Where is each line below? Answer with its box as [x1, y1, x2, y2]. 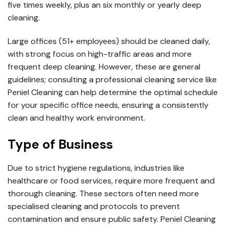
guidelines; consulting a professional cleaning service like [8, 74, 217, 85]
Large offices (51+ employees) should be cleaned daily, [8, 35, 210, 47]
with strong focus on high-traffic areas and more [8, 48, 192, 59]
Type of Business [8, 136, 113, 153]
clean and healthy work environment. [8, 112, 145, 123]
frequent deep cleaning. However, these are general [8, 61, 200, 72]
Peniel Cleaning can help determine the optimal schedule [8, 86, 218, 98]
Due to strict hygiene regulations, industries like [8, 162, 185, 173]
